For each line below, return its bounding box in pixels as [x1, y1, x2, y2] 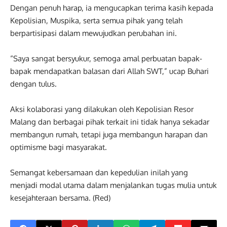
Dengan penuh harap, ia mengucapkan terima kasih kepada [10, 3, 213, 13]
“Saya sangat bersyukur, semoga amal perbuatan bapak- [10, 54, 202, 63]
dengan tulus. [10, 79, 57, 89]
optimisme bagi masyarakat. [10, 142, 107, 152]
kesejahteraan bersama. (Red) [10, 193, 110, 203]
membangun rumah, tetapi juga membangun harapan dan [10, 130, 208, 139]
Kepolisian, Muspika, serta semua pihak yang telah [10, 16, 182, 25]
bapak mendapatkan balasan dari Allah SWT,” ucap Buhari [10, 66, 209, 76]
